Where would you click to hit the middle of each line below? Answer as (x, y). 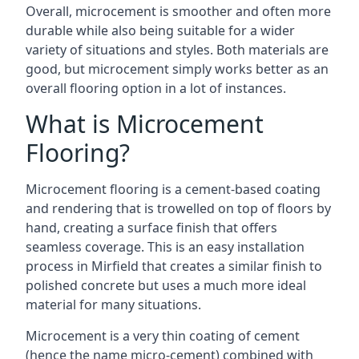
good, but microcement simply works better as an (177, 69)
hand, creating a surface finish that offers (151, 228)
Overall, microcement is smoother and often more (178, 11)
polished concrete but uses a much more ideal (166, 285)
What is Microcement (145, 124)
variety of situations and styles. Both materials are (177, 50)
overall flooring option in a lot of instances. (156, 88)
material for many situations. (113, 305)
